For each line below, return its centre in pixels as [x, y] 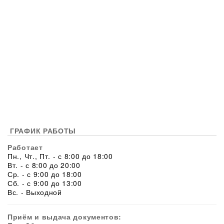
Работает [25, 147]
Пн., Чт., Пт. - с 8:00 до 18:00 [60, 156]
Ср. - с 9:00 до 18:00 [45, 174]
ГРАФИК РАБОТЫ [43, 131]
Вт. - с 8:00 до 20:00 [44, 165]
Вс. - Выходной [35, 192]
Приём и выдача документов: [65, 217]
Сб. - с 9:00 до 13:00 [45, 183]
